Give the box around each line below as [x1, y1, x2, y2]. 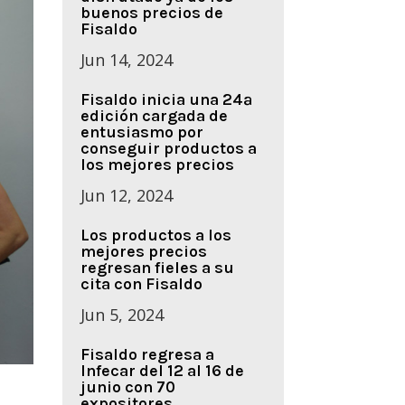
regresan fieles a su [80, 258, 234, 278]
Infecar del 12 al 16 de [80, 361, 244, 381]
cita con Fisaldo [80, 274, 202, 295]
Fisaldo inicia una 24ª [80, 89, 252, 110]
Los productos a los [80, 225, 231, 246]
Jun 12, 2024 [80, 184, 173, 207]
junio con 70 [80, 377, 175, 398]
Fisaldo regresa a [80, 344, 214, 365]
